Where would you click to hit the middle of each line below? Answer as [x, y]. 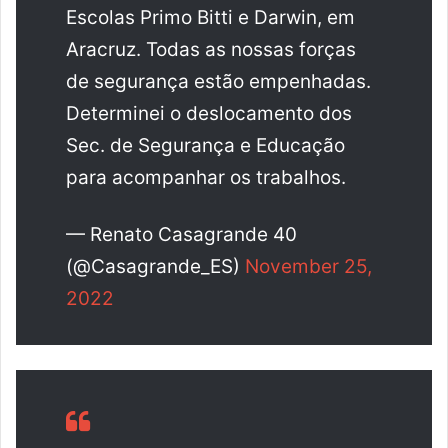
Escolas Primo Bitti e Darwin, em [210, 17]
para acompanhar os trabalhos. [206, 177]
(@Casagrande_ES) [155, 266]
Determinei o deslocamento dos [209, 113]
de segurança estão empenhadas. [218, 81]
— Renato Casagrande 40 [181, 234]
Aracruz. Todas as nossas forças [211, 49]
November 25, [308, 266]
